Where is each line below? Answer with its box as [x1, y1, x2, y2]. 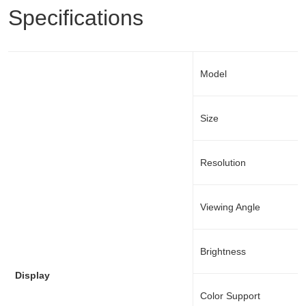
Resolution [200, 157, 246, 168]
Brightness [200, 246, 246, 257]
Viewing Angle [200, 201, 260, 212]
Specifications [8, 5, 143, 30]
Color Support [200, 290, 260, 301]
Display [15, 270, 50, 281]
